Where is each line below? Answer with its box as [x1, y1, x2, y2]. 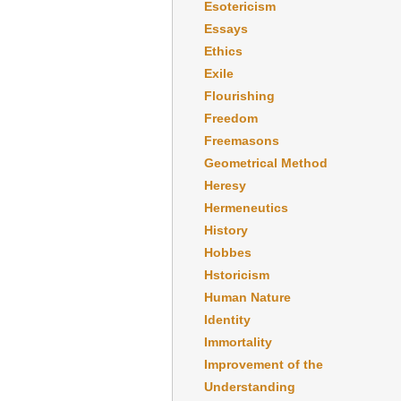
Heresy [204, 177, 246, 192]
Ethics [204, 43, 243, 58]
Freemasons [204, 132, 279, 148]
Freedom [204, 110, 258, 125]
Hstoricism [204, 267, 269, 282]
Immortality [204, 334, 272, 349]
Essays [204, 21, 248, 36]
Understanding [204, 379, 295, 394]
